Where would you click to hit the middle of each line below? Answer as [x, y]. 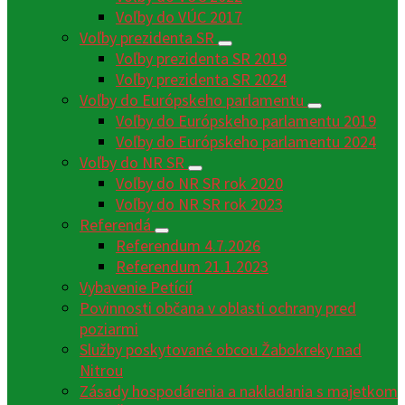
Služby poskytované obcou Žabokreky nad [221, 350]
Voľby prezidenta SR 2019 [201, 59]
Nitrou [101, 371]
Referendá [117, 225]
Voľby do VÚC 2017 [179, 17]
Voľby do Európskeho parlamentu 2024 [246, 142]
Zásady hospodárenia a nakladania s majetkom [239, 391]
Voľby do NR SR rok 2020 [199, 184]
